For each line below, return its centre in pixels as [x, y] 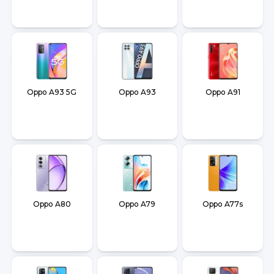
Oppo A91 [223, 92]
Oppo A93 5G [52, 92]
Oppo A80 [52, 204]
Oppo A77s [223, 204]
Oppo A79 [137, 204]
